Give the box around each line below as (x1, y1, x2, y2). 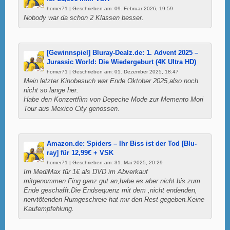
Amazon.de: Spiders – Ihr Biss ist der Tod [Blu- (47, 140, 197, 147)
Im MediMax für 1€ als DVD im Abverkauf (24, 168, 148, 176)
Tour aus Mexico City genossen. (24, 105, 120, 112)
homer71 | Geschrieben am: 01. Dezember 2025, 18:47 (47, 68, 179, 74)
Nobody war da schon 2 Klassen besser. (24, 14, 144, 22)
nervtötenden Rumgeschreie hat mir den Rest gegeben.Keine (24, 196, 204, 203)
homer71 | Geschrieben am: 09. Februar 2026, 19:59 (47, 5, 173, 11)
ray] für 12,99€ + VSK (47, 149, 113, 157)
